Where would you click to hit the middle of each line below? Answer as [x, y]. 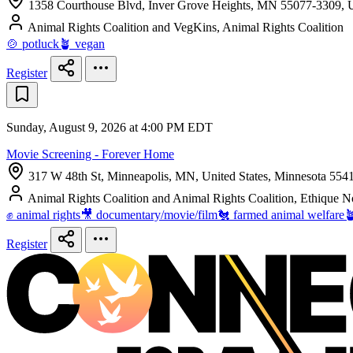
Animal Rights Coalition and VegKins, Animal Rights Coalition [186, 28]
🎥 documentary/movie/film [149, 215]
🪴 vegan [82, 44]
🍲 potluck [33, 44]
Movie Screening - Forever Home [90, 154]
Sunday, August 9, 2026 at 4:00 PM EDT [110, 128]
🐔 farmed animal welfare [281, 215]
